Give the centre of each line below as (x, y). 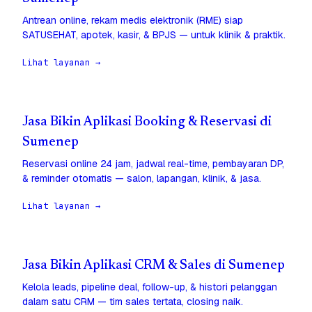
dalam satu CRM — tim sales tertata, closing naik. (133, 302)
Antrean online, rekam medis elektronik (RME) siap (133, 21)
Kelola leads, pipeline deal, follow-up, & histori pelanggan (150, 287)
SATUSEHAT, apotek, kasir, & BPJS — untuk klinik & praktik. (154, 35)
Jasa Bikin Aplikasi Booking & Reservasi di (147, 123)
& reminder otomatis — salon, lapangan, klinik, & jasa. (142, 179)
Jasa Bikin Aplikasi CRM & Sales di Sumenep (154, 266)
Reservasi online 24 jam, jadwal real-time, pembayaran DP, (153, 164)
